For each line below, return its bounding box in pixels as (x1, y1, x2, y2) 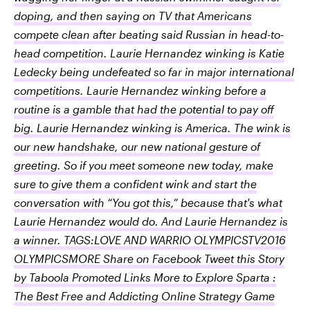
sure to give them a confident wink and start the (14, 177, 257, 190)
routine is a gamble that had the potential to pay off (14, 102, 274, 116)
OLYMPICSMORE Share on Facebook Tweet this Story (14, 252, 284, 265)
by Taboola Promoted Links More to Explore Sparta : (14, 271, 276, 284)
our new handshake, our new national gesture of (14, 140, 260, 153)
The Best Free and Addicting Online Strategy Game (14, 289, 275, 302)
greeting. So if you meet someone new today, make (14, 158, 273, 172)
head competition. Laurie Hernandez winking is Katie (14, 46, 284, 60)
